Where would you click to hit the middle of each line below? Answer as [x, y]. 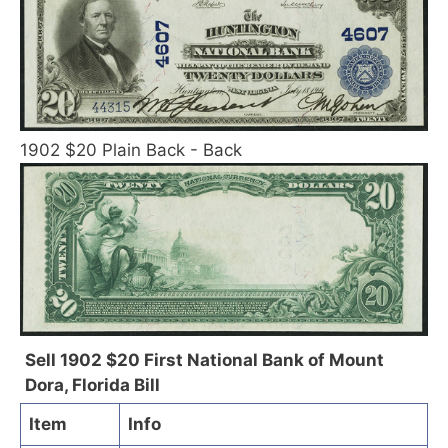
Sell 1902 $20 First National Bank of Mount [204, 359]
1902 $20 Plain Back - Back [131, 149]
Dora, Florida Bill [92, 384]
